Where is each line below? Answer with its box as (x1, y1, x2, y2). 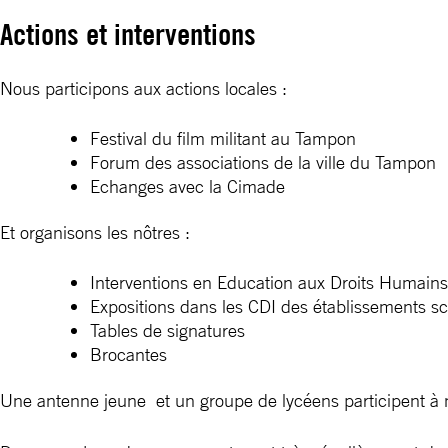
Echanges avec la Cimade (90, 175, 285, 197)
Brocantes (90, 343, 167, 365)
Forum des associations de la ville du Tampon (90, 151, 436, 173)
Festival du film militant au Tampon (90, 127, 356, 149)
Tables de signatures (90, 319, 245, 341)
